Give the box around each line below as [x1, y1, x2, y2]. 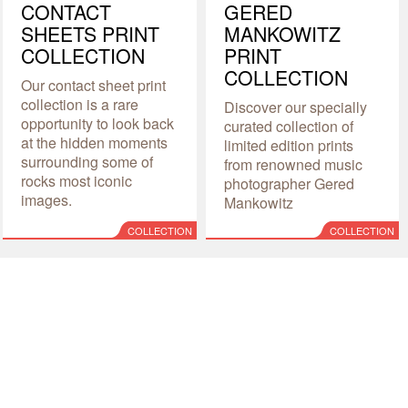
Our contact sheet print [21, 74, 167, 96]
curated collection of [223, 115, 353, 137]
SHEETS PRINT [21, 19, 160, 47]
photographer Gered [223, 172, 354, 194]
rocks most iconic [21, 169, 133, 191]
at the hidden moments [21, 131, 168, 153]
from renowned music [223, 153, 362, 175]
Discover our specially [223, 96, 367, 117]
